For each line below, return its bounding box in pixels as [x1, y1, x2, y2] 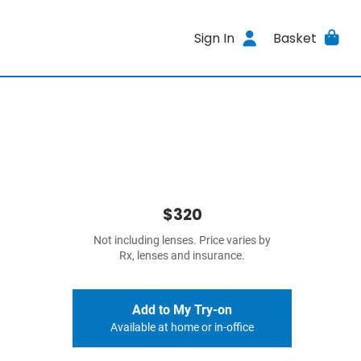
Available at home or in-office [110, 321, 254, 334]
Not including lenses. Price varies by [93, 234, 271, 247]
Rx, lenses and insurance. [119, 249, 245, 263]
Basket [272, 28, 317, 48]
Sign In [194, 28, 235, 48]
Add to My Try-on [132, 302, 232, 317]
